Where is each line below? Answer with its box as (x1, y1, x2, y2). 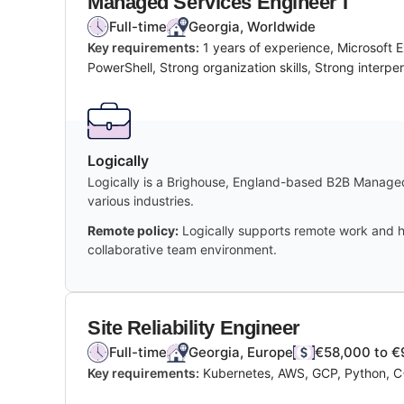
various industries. (87, 192, 194, 208)
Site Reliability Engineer (87, 316, 300, 339)
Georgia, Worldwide (188, 17, 316, 35)
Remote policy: (87, 222, 179, 238)
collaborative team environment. (87, 241, 277, 257)
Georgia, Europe (188, 343, 293, 361)
